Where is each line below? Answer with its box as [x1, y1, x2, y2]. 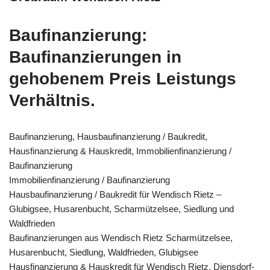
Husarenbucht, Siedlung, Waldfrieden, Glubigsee [9, 246, 198, 257]
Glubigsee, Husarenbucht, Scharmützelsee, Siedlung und [9, 203, 234, 214]
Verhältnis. [9, 90, 95, 110]
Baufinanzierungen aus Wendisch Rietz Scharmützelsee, [9, 232, 233, 243]
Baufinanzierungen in [9, 47, 181, 66]
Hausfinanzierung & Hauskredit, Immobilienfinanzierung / [9, 145, 231, 156]
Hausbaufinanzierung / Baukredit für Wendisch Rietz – [9, 189, 221, 199]
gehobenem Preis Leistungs [9, 69, 236, 88]
